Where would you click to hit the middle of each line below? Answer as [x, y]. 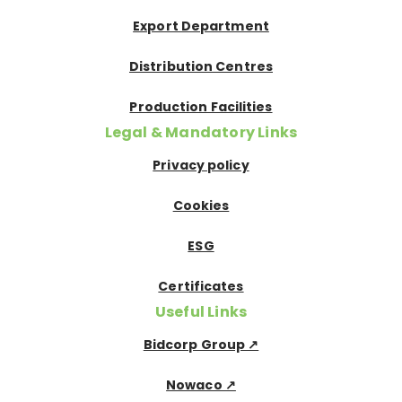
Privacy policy [201, 166]
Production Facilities [201, 107]
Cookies [201, 206]
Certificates [201, 287]
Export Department [201, 26]
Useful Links [201, 312]
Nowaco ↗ [201, 385]
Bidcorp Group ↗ [201, 345]
